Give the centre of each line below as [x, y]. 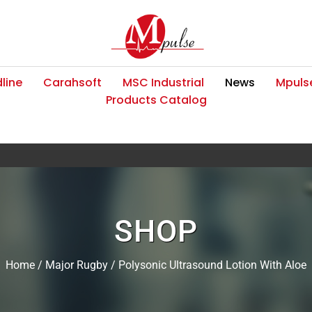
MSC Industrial [163, 82]
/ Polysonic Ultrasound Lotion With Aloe [207, 265]
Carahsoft [72, 82]
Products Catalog [156, 100]
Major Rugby [77, 265]
